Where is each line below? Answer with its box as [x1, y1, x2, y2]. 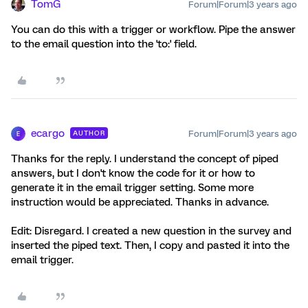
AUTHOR [73, 129, 105, 137]
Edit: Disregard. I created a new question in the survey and [11, 225, 291, 237]
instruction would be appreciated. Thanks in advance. [11, 196, 269, 208]
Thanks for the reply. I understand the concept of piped [11, 153, 278, 165]
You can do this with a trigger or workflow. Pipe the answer [11, 23, 296, 36]
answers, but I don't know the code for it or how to [11, 167, 255, 179]
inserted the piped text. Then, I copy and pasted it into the [11, 239, 289, 252]
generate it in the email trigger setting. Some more [11, 181, 254, 194]
